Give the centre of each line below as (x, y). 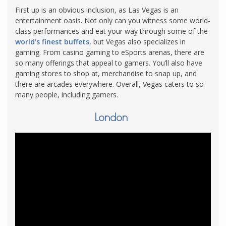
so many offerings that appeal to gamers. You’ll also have (109, 63)
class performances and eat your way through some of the (111, 31)
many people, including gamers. (68, 95)
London (113, 117)
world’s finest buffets (52, 42)
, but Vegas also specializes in (137, 42)
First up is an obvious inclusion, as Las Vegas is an (97, 10)
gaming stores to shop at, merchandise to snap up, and (106, 74)
